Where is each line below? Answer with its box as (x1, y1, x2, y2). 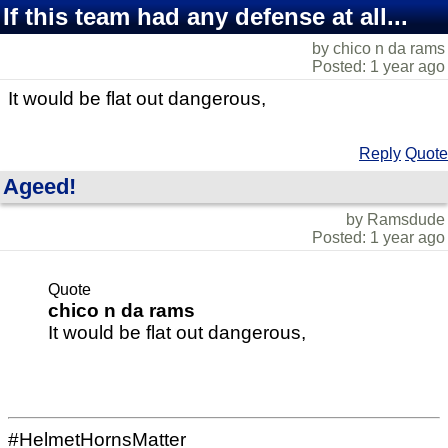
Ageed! (3, 174, 76, 199)
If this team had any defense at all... (3, 3, 408, 30)
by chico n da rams (312, 40, 445, 57)
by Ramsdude (346, 211, 445, 228)
